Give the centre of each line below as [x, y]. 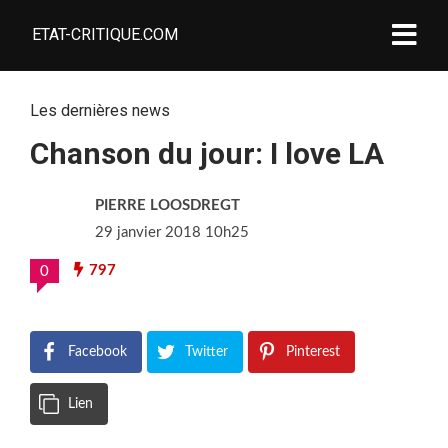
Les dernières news [100, 110]
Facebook [97, 352]
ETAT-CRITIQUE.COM [105, 34]
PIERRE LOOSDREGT [167, 205]
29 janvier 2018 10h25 [172, 232]
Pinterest [313, 352]
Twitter [206, 352]
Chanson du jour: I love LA [207, 153]
